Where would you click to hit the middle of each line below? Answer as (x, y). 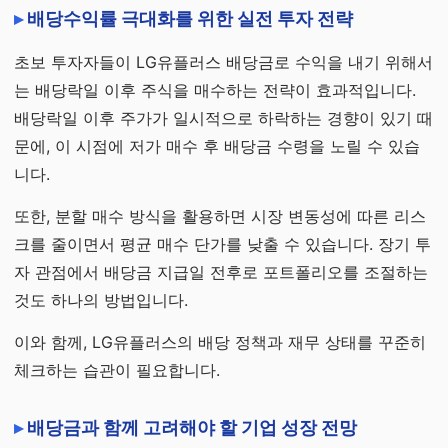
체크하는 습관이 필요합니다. (117, 370)
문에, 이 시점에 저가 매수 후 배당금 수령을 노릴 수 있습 (217, 146)
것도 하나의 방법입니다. (101, 300)
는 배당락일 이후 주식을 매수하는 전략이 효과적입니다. (215, 90)
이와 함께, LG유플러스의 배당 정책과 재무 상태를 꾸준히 (220, 342)
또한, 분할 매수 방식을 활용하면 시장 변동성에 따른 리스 (220, 216)
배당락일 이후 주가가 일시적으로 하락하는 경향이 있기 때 (223, 118)
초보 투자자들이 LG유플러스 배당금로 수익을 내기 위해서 (223, 62)
